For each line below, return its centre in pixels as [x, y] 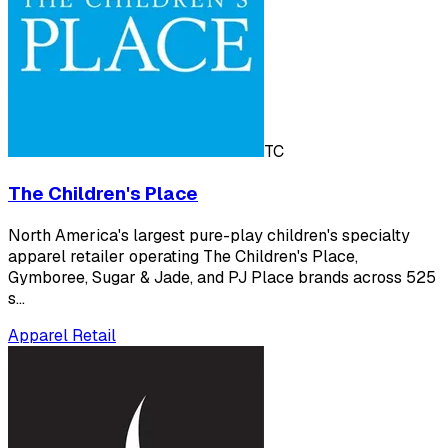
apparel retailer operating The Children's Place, [183, 256]
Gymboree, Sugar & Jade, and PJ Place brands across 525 [222, 277]
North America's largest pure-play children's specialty [209, 235]
